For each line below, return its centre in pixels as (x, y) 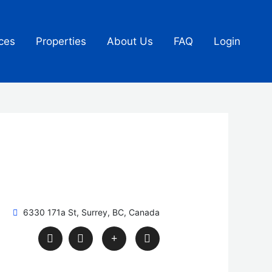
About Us (130, 41)
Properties (61, 41)
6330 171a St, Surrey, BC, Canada (91, 212)
